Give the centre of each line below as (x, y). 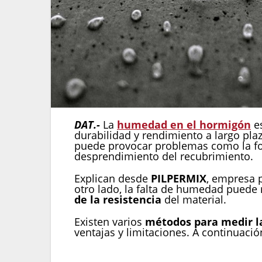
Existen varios (110, 222)
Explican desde (113, 179)
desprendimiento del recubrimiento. (164, 156)
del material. (194, 200)
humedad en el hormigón (184, 125)
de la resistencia (118, 200)
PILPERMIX (179, 179)
